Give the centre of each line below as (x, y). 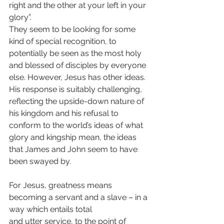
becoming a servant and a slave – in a (79, 197)
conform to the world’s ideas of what (77, 125)
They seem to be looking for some (73, 29)
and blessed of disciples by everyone (78, 65)
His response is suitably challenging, (76, 89)
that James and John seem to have (74, 149)
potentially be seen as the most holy (76, 53)
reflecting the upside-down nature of (77, 101)
